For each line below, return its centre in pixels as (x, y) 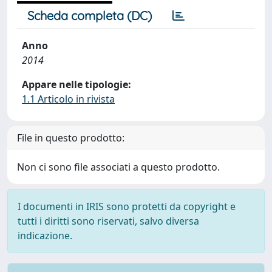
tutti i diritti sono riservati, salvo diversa (108, 221)
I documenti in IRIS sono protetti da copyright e (127, 206)
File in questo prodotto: (71, 138)
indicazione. (45, 236)
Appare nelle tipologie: (76, 84)
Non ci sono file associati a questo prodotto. (118, 167)
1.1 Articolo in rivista (68, 99)
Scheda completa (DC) (90, 15)
